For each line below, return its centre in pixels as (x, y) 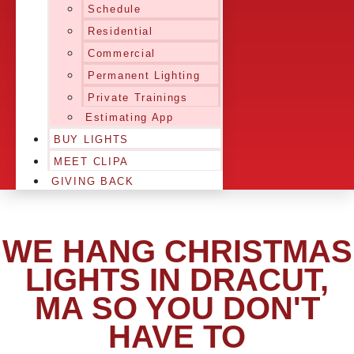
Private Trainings (138, 98)
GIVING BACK (93, 181)
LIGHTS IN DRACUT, (177, 280)
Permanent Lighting (144, 75)
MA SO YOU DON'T (177, 308)
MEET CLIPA (91, 162)
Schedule (115, 9)
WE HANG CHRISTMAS (177, 251)
